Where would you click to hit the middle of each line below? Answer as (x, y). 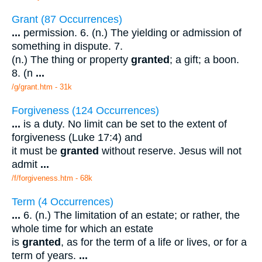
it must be (36, 151)
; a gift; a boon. (204, 60)
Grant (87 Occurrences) (67, 20)
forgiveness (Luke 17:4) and (77, 138)
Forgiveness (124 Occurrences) (85, 111)
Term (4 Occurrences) (63, 201)
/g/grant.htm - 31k (42, 87)
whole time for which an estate (82, 228)
